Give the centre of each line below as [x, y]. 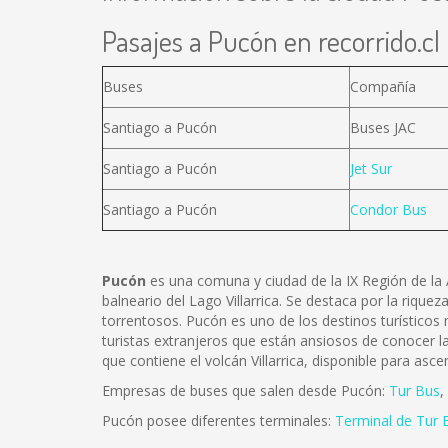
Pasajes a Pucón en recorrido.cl [271, 40]
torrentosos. [142, 320]
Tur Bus [414, 390]
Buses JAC [383, 127]
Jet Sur [371, 168]
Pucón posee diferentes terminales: [218, 420]
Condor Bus [388, 209]
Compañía [383, 86]
